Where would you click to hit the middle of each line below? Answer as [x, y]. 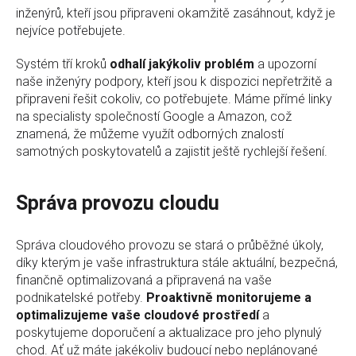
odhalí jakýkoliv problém [182, 64]
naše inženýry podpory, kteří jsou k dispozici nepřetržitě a [174, 81]
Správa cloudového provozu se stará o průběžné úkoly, [170, 245]
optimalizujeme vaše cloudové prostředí [137, 315]
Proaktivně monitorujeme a [229, 297]
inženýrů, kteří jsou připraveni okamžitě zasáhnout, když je [176, 13]
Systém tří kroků [63, 64]
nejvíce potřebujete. [71, 30]
